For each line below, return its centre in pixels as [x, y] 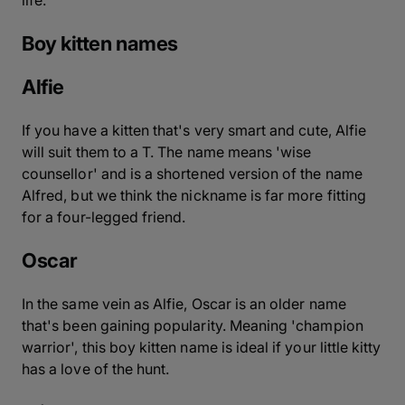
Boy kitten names [100, 43]
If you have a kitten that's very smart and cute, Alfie [194, 130]
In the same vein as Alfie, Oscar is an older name [184, 303]
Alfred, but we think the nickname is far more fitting [194, 195]
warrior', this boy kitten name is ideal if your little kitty [202, 347]
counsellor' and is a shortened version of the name [192, 173]
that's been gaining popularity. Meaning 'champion [193, 325]
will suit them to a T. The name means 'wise [167, 151]
